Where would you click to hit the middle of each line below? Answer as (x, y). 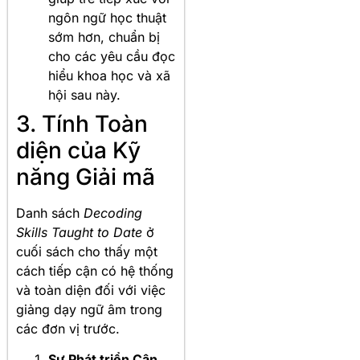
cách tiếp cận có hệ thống (95, 270)
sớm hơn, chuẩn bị (104, 37)
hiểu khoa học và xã (109, 75)
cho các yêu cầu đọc (112, 56)
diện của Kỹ (78, 150)
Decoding (113, 213)
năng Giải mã (86, 176)
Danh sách (50, 213)
